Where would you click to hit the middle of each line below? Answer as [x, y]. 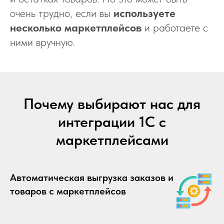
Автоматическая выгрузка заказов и [92, 177]
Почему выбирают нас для [112, 103]
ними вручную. [42, 42]
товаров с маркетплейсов [68, 191]
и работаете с [175, 27]
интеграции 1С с [112, 121]
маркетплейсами [112, 139]
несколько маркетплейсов [76, 27]
